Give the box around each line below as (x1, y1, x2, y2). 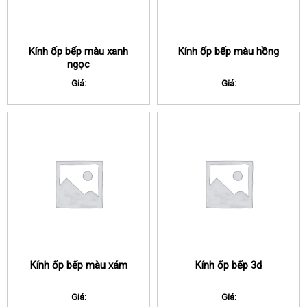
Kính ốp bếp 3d (195, 259, 262, 272)
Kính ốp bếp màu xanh (29, 45, 128, 58)
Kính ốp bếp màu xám (29, 259, 127, 272)
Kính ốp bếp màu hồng (178, 45, 279, 58)
